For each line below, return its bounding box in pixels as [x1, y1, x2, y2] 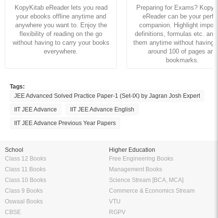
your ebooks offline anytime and [16, 12, 106, 20]
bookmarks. [166, 56, 199, 64]
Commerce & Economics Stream [109, 187, 195, 194]
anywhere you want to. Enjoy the [15, 21, 107, 29]
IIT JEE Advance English [70, 106, 134, 113]
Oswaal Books [5, 198, 43, 205]
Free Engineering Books [109, 155, 173, 162]
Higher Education [109, 146, 155, 153]
